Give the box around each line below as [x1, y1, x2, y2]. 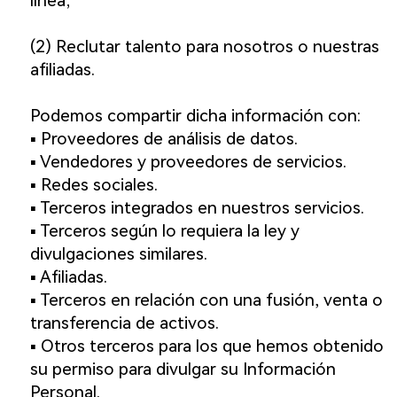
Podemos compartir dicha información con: [29, 105, 361, 127]
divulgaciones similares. [29, 244, 207, 265]
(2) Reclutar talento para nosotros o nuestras [29, 36, 379, 58]
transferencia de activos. [29, 313, 219, 334]
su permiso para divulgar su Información [29, 359, 336, 380]
